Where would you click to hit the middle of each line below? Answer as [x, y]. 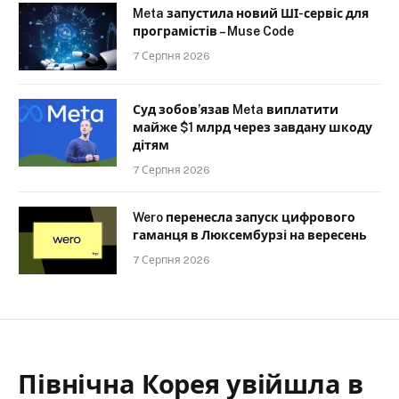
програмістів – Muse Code [213, 32]
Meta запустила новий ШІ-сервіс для [251, 14]
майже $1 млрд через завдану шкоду [252, 128]
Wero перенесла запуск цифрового [244, 218]
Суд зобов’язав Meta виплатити [236, 110]
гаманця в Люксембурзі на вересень [250, 236]
